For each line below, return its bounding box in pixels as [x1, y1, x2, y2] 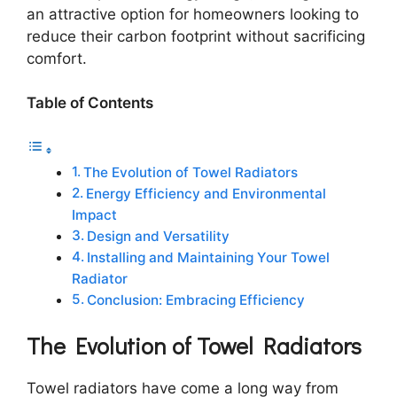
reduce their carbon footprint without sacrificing [27, 27, 365, 45]
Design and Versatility [87, 227, 230, 245]
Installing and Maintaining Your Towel [87, 248, 331, 266]
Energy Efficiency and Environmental [86, 184, 327, 202]
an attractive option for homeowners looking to [27, 4, 359, 23]
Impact [72, 206, 117, 223]
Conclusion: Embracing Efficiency [87, 291, 306, 308]
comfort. [27, 49, 87, 67]
